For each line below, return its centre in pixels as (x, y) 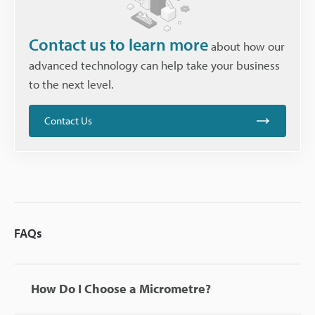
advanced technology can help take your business (154, 65)
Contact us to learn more (118, 45)
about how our (246, 46)
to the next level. (71, 84)
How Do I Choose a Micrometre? (121, 289)
